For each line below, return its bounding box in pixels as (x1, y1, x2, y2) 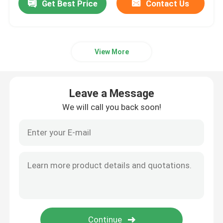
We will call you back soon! (62, 102, 161, 112)
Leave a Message (69, 87, 154, 100)
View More (94, 47, 129, 56)
